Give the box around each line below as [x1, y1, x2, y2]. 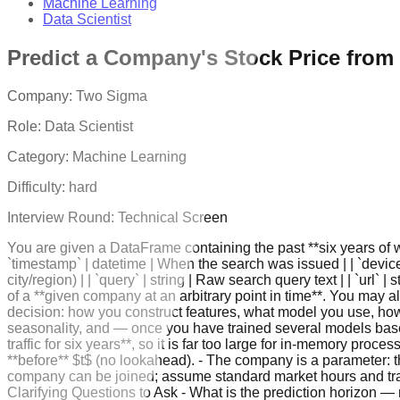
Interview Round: [7, 209, 118, 225]
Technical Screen [118, 209, 228, 225]
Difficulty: [7, 179, 69, 195]
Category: [7, 148, 72, 164]
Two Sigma [76, 87, 147, 104]
